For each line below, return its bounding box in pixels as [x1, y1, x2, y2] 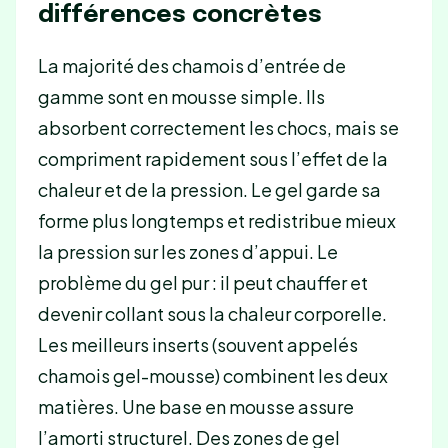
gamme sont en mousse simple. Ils [37, 84, 325, 108]
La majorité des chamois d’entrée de [37, 53, 346, 77]
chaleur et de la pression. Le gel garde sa [37, 177, 381, 201]
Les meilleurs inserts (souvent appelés [37, 332, 358, 356]
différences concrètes [37, 3, 322, 29]
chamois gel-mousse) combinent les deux [37, 363, 388, 387]
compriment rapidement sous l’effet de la [37, 146, 388, 170]
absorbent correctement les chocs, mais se [37, 115, 399, 139]
